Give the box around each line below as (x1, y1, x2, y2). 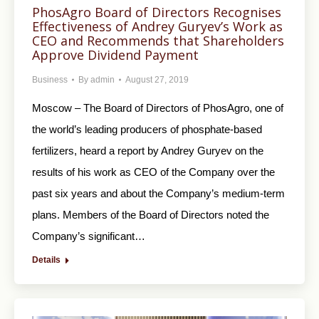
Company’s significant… (32, 230, 145, 243)
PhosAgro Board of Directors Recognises (32, 4, 281, 21)
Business (32, 75, 68, 85)
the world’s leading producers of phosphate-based (32, 123, 262, 136)
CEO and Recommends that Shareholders (32, 32, 284, 50)
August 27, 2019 (125, 75, 189, 85)
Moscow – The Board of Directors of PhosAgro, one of (32, 102, 283, 115)
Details (32, 255, 61, 266)
